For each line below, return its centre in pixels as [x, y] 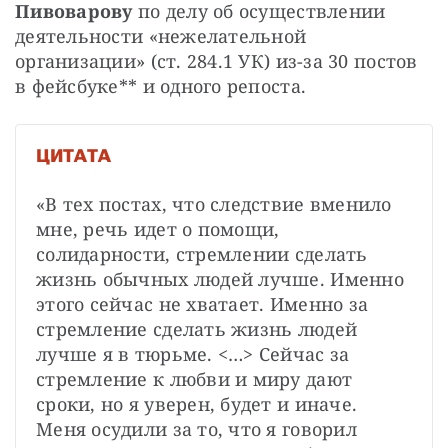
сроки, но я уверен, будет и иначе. [197, 404]
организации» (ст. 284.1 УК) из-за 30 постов [216, 61]
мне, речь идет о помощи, [158, 229]
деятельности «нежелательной [161, 36]
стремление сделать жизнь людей [197, 329]
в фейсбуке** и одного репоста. [161, 86]
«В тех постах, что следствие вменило [214, 204]
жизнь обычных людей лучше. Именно [220, 279]
